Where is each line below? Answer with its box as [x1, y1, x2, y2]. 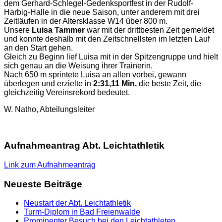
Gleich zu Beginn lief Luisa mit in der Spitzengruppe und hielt [4, 53, 218, 61]
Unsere [4, 26, 32, 35]
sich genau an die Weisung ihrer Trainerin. [4, 61, 153, 70]
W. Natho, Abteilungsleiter [4, 105, 95, 114]
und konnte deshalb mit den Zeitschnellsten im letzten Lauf [4, 35, 210, 44]
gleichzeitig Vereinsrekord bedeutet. [4, 88, 130, 97]
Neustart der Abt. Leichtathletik [24, 199, 131, 208]
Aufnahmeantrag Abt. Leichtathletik [4, 140, 165, 151]
